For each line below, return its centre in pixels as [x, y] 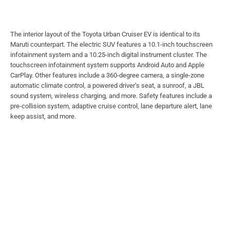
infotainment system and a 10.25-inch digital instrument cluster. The [109, 55]
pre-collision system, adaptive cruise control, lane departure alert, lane [111, 106]
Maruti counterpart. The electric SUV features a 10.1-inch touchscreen [111, 45]
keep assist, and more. [43, 117]
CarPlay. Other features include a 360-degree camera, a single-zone [107, 75]
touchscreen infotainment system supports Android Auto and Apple [107, 65]
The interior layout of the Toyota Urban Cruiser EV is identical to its [105, 34]
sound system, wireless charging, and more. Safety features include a [111, 96]
